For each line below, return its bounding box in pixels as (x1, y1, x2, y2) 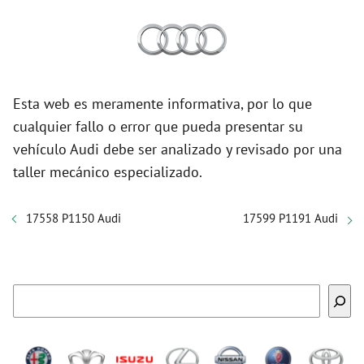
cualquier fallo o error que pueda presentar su (13, 117, 303, 136)
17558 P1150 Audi (26, 210, 121, 226)
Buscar (181, 284, 218, 300)
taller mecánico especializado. (13, 162, 202, 181)
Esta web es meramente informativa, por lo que (13, 94, 312, 113)
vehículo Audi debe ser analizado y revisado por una (13, 140, 342, 158)
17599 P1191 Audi (243, 210, 338, 226)
